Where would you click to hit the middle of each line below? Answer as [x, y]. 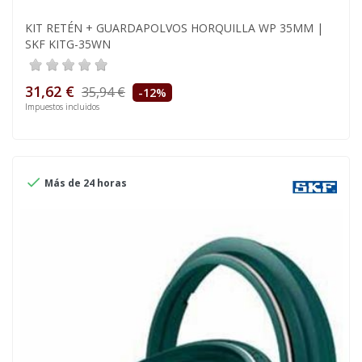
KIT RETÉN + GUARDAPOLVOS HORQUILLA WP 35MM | [174, 28]
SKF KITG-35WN [68, 44]
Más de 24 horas [84, 183]
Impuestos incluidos [62, 107]
